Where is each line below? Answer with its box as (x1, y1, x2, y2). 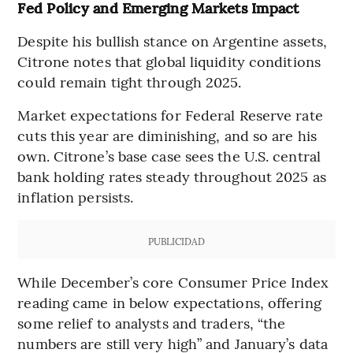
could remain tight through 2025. (17, 72, 242, 92)
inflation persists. (17, 187, 134, 207)
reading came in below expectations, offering (17, 292, 321, 313)
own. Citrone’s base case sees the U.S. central (17, 146, 321, 166)
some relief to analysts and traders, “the (17, 313, 286, 333)
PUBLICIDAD (147, 235, 205, 248)
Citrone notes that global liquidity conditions (17, 51, 321, 72)
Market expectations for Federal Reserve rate (17, 105, 323, 125)
